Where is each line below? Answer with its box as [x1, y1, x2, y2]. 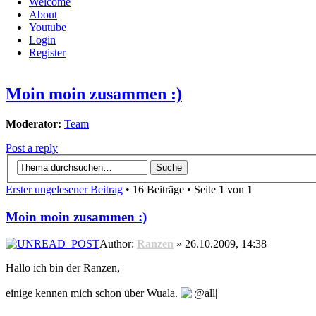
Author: [99, 238, 137, 250]
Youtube [29, 21, 66, 34]
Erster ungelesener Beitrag [6, 183, 123, 195]
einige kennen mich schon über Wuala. [6, 287, 181, 300]
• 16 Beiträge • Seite [123, 183, 219, 195]
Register [29, 47, 66, 59]
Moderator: [6, 118, 61, 130]
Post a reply [6, 142, 58, 154]
